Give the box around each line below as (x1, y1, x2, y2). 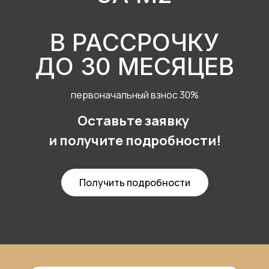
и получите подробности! (48, 131, 221, 150)
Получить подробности (79, 176, 190, 189)
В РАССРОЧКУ (50, 28, 219, 57)
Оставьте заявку (77, 112, 192, 130)
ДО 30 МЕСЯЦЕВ (35, 52, 234, 81)
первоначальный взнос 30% (70, 88, 199, 101)
